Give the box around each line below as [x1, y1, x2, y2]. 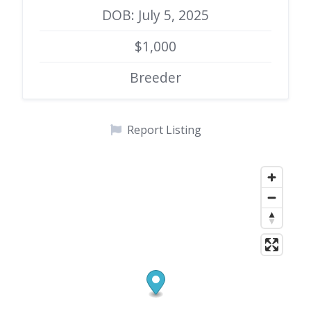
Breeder [130, 68, 181, 87]
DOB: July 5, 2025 [102, 6, 209, 24]
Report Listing [126, 122, 201, 137]
